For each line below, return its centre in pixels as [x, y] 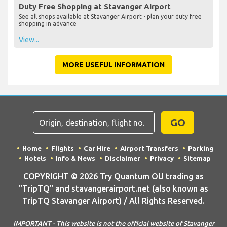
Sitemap [197, 158]
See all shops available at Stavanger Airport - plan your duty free [110, 16]
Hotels [35, 158]
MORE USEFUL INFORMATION [113, 65]
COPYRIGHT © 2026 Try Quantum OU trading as [113, 176]
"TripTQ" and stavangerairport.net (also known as [113, 188]
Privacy [162, 158]
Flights [62, 148]
